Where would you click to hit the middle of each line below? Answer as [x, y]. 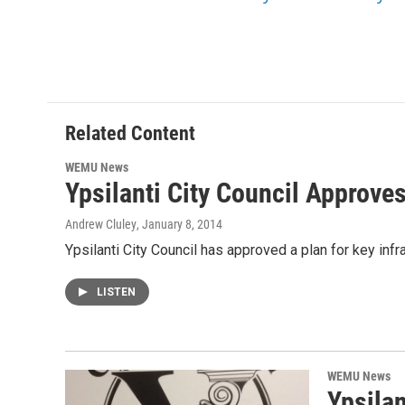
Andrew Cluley [101, 225]
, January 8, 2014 [179, 225]
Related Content [130, 134]
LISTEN [116, 292]
